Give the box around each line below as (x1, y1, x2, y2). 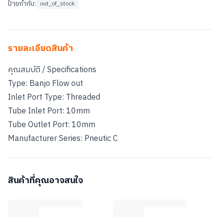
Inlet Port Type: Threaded (8, 91, 100, 104)
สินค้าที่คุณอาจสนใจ (8, 173, 83, 188)
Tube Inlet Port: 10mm (8, 105, 90, 118)
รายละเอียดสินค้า (8, 41, 73, 56)
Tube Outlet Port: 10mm (8, 118, 95, 132)
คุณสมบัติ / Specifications (8, 63, 96, 77)
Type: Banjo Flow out (8, 77, 83, 90)
